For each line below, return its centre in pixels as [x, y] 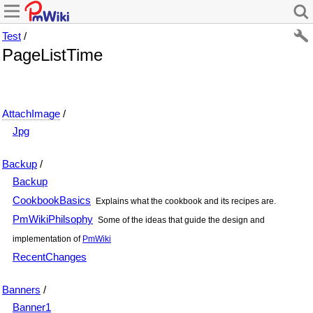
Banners [21, 289]
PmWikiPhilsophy [53, 219]
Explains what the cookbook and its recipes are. [185, 201]
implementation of [48, 239]
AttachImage [31, 113]
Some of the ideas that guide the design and [180, 220]
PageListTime [52, 55]
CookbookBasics [52, 200]
